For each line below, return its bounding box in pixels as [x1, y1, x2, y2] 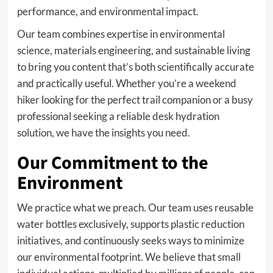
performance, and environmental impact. [16, 4, 199, 18]
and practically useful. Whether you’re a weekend [16, 76, 236, 90]
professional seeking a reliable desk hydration [16, 109, 219, 122]
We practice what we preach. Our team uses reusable [16, 200, 253, 214]
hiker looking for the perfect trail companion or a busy [16, 93, 253, 106]
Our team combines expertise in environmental [16, 27, 225, 40]
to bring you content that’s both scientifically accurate [16, 60, 254, 73]
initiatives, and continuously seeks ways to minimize [16, 233, 244, 247]
